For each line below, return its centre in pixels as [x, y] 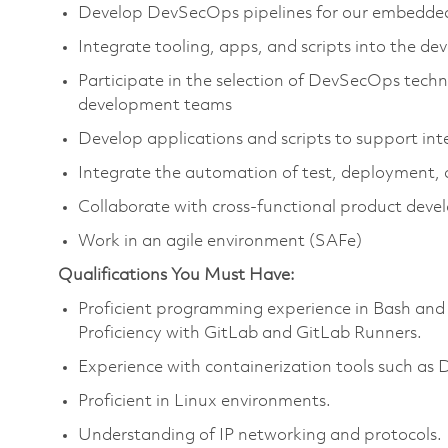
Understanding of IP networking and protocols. [260, 435]
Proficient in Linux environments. [204, 401]
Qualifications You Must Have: [176, 275]
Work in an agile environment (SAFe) [220, 241]
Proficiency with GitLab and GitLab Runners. [250, 333]
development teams [155, 105]
